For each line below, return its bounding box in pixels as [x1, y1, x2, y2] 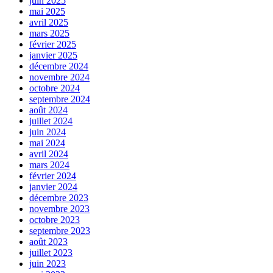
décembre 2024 [29, 61, 88, 72]
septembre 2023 [29, 225, 90, 236]
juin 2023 [29, 258, 66, 269]
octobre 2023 [29, 214, 80, 225]
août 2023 [29, 236, 68, 247]
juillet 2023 [29, 247, 73, 258]
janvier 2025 [29, 50, 77, 61]
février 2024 [29, 171, 76, 182]
